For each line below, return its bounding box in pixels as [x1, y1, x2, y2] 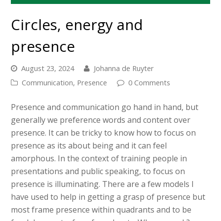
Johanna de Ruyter [94, 63, 154, 74]
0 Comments [128, 77, 171, 88]
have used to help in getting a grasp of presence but [11, 191, 206, 203]
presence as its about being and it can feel [11, 140, 167, 151]
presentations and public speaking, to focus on [11, 166, 185, 177]
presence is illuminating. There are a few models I [11, 179, 194, 190]
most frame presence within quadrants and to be [11, 204, 192, 216]
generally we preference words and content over [11, 114, 191, 126]
